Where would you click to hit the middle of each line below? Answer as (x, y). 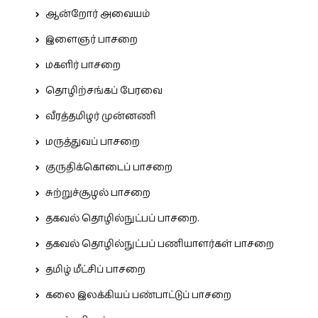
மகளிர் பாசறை (83, 65)
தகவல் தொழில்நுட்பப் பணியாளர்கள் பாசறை (160, 244)
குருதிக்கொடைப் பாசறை (109, 168)
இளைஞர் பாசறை (92, 40)
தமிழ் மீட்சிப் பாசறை (95, 270)
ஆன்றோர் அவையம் (98, 14)
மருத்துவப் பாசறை (93, 142)
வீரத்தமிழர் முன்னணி (101, 116)
